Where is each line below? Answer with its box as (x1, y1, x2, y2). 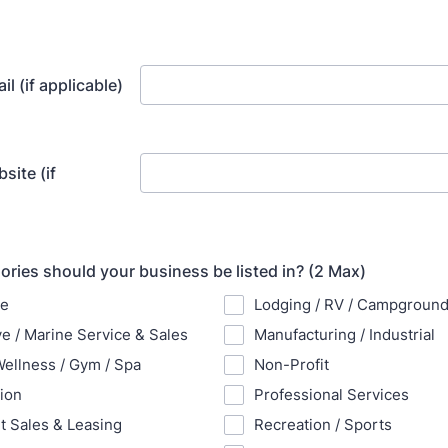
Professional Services (254, 385, 409, 404)
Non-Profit (254, 355, 329, 374)
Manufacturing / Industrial (254, 325, 435, 344)
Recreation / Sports (254, 415, 392, 434)
